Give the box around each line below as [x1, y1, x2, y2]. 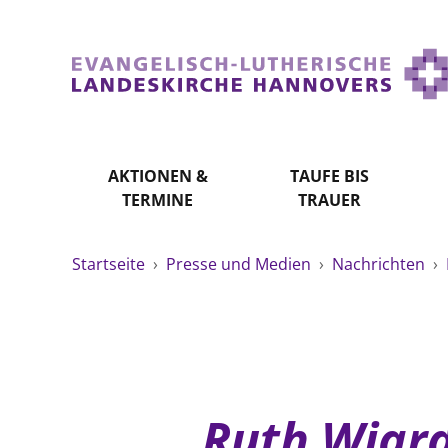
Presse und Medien [166, 253, 315, 275]
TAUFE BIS [289, 165, 369, 187]
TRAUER [297, 189, 361, 211]
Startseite [72, 253, 149, 275]
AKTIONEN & [107, 165, 208, 187]
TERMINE [122, 189, 194, 211]
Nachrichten [332, 253, 429, 275]
